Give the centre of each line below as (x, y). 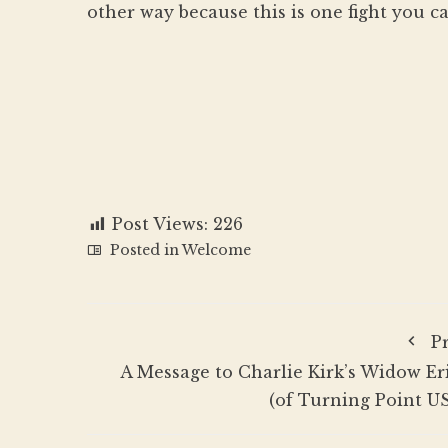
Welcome (216, 250)
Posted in (144, 250)
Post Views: (160, 224)
